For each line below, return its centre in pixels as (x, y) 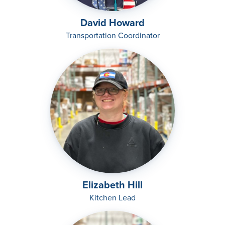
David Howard (113, 23)
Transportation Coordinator (113, 36)
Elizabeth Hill (113, 185)
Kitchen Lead (113, 198)
